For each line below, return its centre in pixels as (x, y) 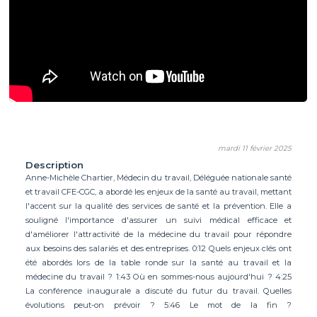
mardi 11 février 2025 (255, 148)
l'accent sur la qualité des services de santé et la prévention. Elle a (158, 206)
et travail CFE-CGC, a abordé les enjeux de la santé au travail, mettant (158, 192)
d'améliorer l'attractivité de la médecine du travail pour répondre (158, 235)
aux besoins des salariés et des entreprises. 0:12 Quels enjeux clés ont (158, 249)
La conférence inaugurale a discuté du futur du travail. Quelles (158, 291)
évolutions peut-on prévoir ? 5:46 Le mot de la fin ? (158, 305)
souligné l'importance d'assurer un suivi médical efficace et (158, 220)
